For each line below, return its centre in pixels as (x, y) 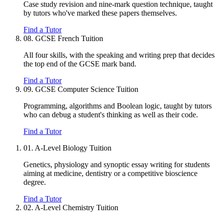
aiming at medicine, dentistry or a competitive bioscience (110, 174)
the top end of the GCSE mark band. (80, 64)
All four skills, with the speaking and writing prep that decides (119, 55)
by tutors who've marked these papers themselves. (100, 13)
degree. (35, 182)
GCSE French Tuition (69, 39)
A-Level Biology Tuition (73, 148)
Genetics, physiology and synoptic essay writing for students (117, 165)
